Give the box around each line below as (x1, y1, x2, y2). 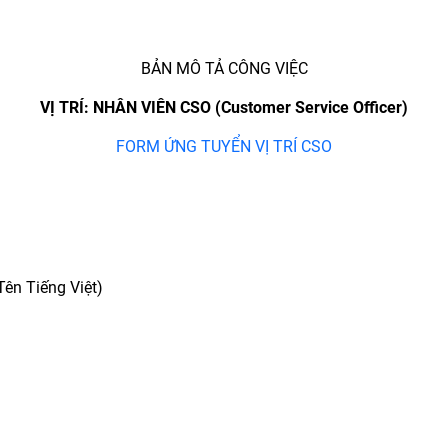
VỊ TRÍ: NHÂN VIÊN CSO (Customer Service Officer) (40, 98, 408, 118)
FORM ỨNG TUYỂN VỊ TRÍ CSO (116, 137, 332, 157)
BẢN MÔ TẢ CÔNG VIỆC (140, 59, 308, 79)
